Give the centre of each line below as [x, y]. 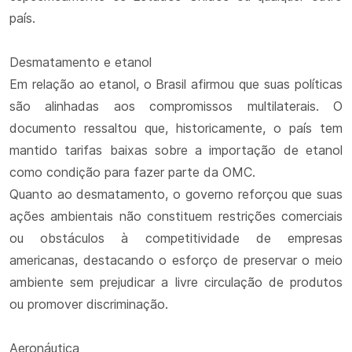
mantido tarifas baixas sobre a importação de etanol [176, 150]
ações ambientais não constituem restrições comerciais [176, 216]
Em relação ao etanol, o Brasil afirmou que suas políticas [176, 84]
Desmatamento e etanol [81, 62]
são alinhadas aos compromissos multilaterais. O [176, 106]
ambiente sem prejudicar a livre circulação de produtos [176, 282]
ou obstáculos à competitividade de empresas [176, 238]
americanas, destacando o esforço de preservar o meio [176, 260]
